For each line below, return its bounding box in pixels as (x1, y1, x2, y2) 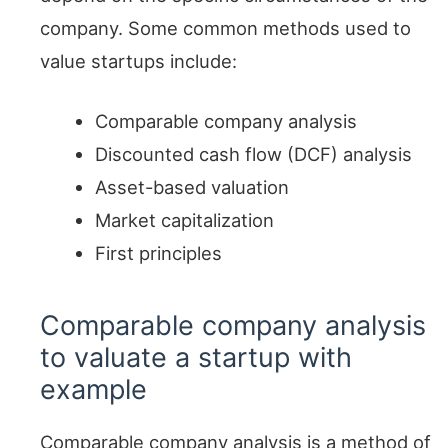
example (40, 373, 147, 407)
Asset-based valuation (95, 176, 290, 199)
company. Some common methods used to (40, 16, 411, 39)
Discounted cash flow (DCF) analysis (95, 143, 413, 166)
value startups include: (40, 49, 237, 72)
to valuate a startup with (40, 341, 352, 375)
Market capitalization (95, 209, 275, 232)
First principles (95, 242, 223, 265)
